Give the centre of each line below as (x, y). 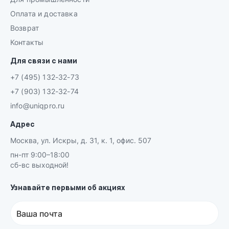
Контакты (27, 42)
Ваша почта (39, 214)
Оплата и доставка (44, 14)
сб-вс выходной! (39, 165)
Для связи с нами (44, 61)
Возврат (25, 28)
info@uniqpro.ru (38, 106)
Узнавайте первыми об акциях (68, 187)
